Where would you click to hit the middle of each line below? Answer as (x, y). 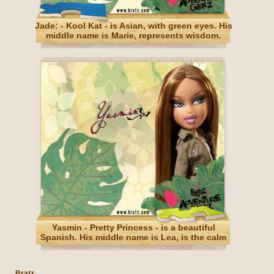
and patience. (133, 247)
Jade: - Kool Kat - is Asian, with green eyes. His (133, 26)
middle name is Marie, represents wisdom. (133, 35)
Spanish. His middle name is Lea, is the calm (133, 237)
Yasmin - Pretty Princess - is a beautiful (133, 228)
